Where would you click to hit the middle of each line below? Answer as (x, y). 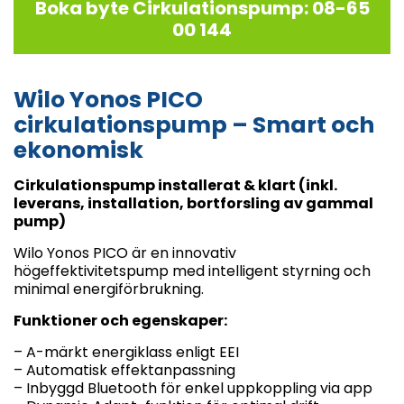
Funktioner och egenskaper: (120, 320)
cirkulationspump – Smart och (194, 124)
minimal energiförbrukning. (109, 289)
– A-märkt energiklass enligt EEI (126, 352)
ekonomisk (78, 150)
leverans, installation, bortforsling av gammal (193, 203)
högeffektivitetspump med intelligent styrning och (192, 271)
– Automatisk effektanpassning (124, 370)
